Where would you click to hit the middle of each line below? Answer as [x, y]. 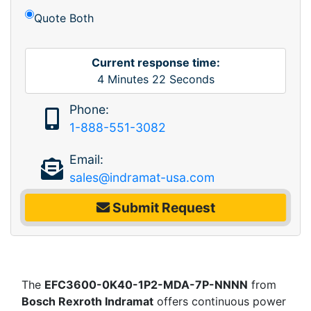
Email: [86, 159]
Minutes [128, 79]
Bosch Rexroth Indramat [87, 301]
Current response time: [155, 62]
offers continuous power [220, 301]
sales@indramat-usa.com [142, 177]
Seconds [190, 79]
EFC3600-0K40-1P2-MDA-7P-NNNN [146, 284]
